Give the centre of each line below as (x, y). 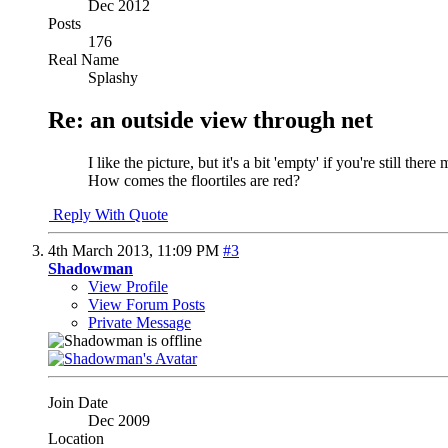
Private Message (139, 322)
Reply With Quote (108, 214)
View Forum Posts (146, 304)
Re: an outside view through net (210, 119)
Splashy (113, 77)
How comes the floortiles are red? (194, 180)
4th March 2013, (102, 250)
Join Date (78, 402)
